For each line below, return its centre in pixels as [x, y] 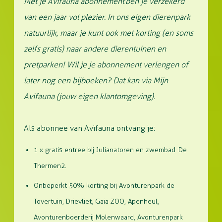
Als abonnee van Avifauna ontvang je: [89, 128]
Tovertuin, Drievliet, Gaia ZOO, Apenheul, [96, 201]
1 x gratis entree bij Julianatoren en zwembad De [110, 150]
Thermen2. [50, 166]
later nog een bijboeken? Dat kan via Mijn [96, 81]
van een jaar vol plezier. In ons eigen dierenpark [107, 17]
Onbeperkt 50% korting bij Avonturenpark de [104, 186]
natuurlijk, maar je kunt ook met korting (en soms [109, 33]
